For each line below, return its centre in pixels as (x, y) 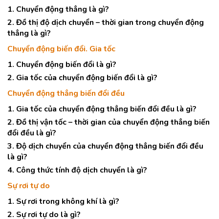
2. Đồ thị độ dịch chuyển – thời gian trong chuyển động (106, 22)
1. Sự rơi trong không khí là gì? (63, 201)
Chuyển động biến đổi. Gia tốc (61, 49)
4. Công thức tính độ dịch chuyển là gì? (77, 170)
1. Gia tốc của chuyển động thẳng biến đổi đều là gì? (102, 109)
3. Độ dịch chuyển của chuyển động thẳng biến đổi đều (105, 146)
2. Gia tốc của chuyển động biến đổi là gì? (82, 78)
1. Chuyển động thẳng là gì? (58, 9)
